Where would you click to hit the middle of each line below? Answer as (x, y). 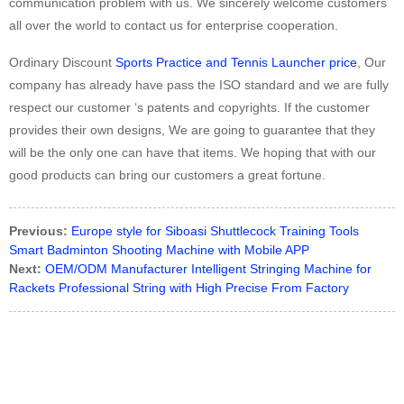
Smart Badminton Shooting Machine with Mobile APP (159, 250)
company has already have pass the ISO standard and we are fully (199, 85)
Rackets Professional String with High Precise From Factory (179, 288)
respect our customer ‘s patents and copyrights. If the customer (189, 108)
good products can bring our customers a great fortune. (167, 175)
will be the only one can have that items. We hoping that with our (193, 153)
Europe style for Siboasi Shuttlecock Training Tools (215, 231)
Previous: (38, 231)
